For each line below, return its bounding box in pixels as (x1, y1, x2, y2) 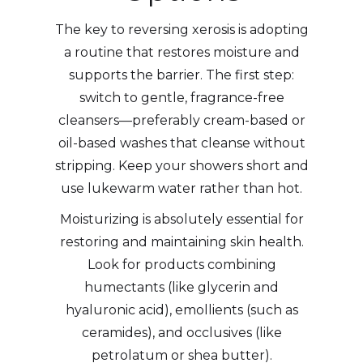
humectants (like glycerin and (84, 279, 279, 295)
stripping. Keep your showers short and (54, 157, 309, 173)
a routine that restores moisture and (63, 44, 300, 60)
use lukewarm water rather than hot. (61, 180, 302, 196)
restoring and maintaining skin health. (59, 233, 304, 250)
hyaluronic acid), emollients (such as (65, 301, 298, 318)
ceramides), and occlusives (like (81, 324, 282, 340)
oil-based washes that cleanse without (58, 135, 305, 151)
